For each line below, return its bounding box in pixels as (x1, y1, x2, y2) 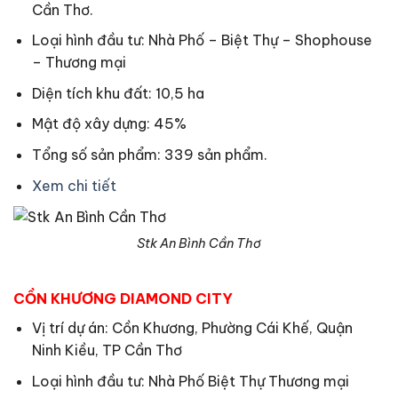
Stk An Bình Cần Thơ (137, 235, 261, 252)
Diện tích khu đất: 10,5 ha (31, 84, 204, 102)
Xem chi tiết (31, 176, 116, 195)
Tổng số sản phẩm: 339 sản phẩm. (31, 146, 267, 164)
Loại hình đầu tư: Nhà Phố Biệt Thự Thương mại (31, 371, 349, 390)
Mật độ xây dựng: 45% (31, 115, 187, 133)
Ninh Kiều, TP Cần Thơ (31, 340, 182, 359)
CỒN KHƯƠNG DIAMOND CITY (13, 289, 233, 307)
